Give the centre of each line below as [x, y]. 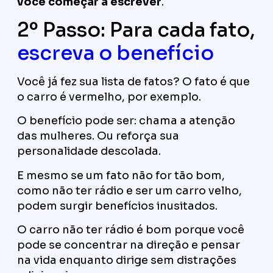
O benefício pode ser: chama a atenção [126, 121]
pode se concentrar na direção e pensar [129, 245]
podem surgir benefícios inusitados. [117, 206]
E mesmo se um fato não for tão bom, [121, 175]
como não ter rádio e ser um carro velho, [129, 190]
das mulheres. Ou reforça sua [98, 136]
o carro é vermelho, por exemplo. [109, 97]
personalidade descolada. [89, 151]
